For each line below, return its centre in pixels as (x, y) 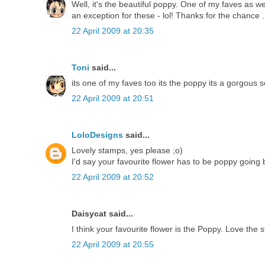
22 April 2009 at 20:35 (113, 30)
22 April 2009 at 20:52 (113, 177)
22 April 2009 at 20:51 (113, 98)
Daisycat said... (102, 213)
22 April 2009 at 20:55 (113, 244)
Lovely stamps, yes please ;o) (127, 150)
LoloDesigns (97, 135)
